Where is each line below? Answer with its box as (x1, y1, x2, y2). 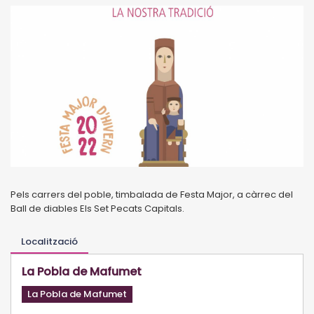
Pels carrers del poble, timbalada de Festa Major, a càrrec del (11, 187, 293, 201)
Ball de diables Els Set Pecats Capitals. (11, 201, 184, 215)
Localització (21, 234, 78, 248)
